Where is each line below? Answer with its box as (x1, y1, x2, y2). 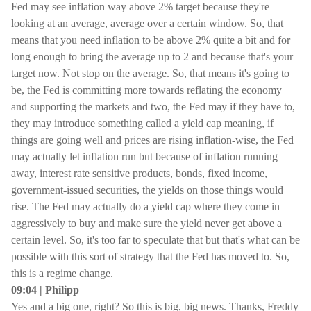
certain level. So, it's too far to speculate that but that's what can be (11, 234, 300, 246)
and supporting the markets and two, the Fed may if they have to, (11, 101, 295, 112)
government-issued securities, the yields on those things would (11, 184, 283, 196)
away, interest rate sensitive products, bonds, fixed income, (11, 167, 267, 179)
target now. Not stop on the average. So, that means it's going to (11, 67, 289, 79)
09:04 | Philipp (11, 284, 79, 296)
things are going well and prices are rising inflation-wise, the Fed (11, 134, 294, 146)
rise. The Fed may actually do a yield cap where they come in (11, 201, 280, 212)
